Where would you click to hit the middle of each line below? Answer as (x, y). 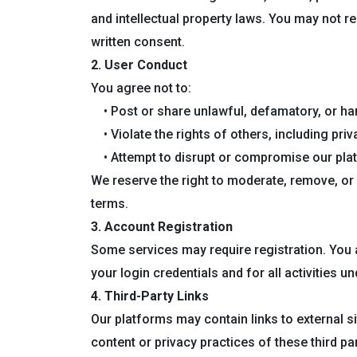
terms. (110, 204)
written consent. (138, 42)
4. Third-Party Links (150, 296)
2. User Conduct (139, 65)
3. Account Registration (162, 227)
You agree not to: (141, 88)
